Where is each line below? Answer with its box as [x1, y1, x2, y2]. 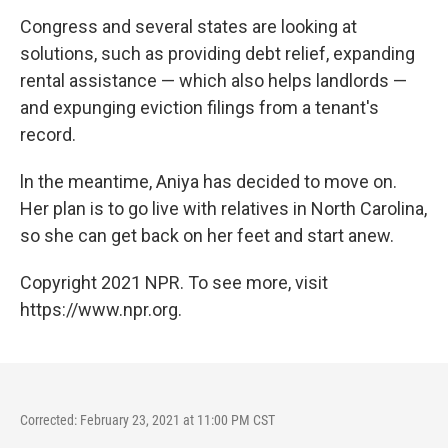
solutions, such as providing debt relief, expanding [20, 43, 415, 64]
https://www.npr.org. [20, 299, 182, 320]
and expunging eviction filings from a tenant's [20, 97, 379, 118]
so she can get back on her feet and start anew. [20, 225, 394, 246]
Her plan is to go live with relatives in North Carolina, [20, 198, 427, 219]
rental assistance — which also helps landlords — [20, 70, 407, 91]
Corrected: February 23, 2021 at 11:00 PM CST [20, 412, 275, 428]
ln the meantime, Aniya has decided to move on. [20, 171, 397, 192]
